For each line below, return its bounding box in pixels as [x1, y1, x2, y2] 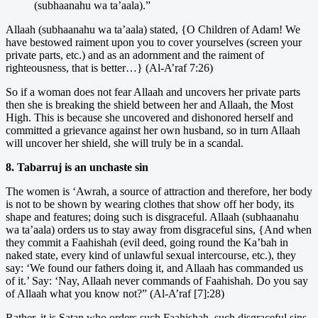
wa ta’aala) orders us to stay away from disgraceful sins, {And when [6, 223, 312, 236]
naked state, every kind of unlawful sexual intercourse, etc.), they [6, 248, 296, 261]
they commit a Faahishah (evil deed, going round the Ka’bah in [6, 236, 288, 248]
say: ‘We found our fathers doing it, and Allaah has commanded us [6, 261, 303, 274]
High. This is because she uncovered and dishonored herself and [6, 111, 293, 124]
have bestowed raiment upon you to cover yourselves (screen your [6, 35, 302, 48]
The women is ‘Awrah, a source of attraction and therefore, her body [6, 185, 312, 197]
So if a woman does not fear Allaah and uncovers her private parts [6, 85, 300, 98]
